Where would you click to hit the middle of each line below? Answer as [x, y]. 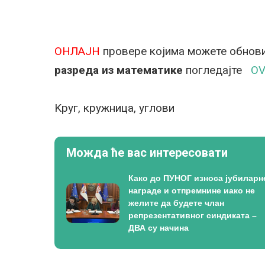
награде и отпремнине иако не [192, 190]
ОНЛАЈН [77, 51]
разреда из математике [119, 70]
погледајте [217, 70]
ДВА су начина [159, 228]
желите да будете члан [176, 203]
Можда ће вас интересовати [147, 153]
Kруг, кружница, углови [114, 108]
